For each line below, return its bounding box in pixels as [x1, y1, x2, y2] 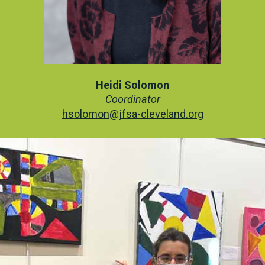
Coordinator [105, 93, 160, 106]
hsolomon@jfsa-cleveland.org [62, 107, 203, 120]
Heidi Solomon [96, 78, 169, 91]
